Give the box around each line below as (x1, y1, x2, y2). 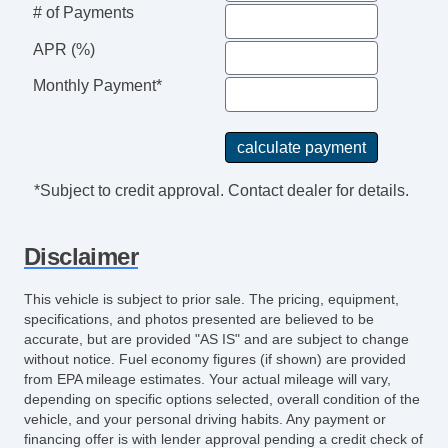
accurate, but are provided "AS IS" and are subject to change (24, 330, 409, 347)
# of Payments (32, 3, 134, 21)
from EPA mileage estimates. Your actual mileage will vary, (24, 370, 391, 387)
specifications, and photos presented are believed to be (24, 310, 374, 327)
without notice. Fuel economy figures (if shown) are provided (24, 350, 406, 367)
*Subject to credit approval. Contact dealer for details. (33, 182, 409, 200)
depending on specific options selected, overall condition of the (24, 390, 420, 407)
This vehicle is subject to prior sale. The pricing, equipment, (24, 290, 399, 307)
